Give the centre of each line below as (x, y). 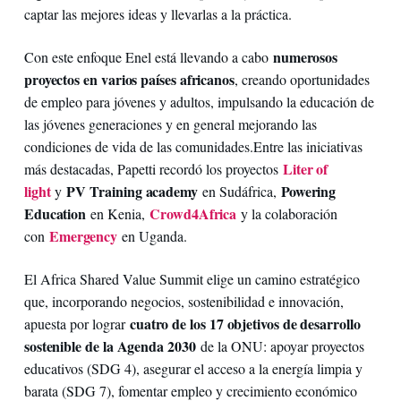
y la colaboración (287, 213)
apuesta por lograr (77, 323)
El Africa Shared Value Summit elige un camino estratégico (192, 278)
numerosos (305, 56)
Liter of (305, 168)
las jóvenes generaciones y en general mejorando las (170, 124)
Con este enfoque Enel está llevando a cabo (148, 56)
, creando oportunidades (302, 79)
